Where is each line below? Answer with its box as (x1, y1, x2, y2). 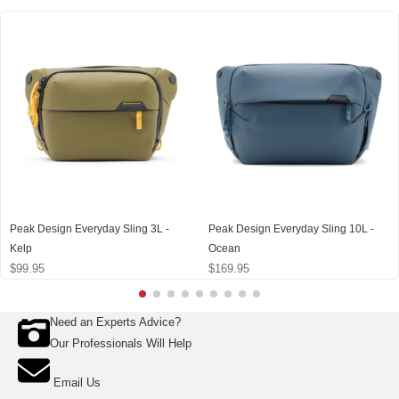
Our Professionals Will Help (50, 337, 191, 351)
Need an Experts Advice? (50, 315, 181, 330)
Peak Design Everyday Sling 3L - (10, 223, 169, 236)
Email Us (53, 376, 101, 390)
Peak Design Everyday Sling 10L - (208, 223, 374, 236)
